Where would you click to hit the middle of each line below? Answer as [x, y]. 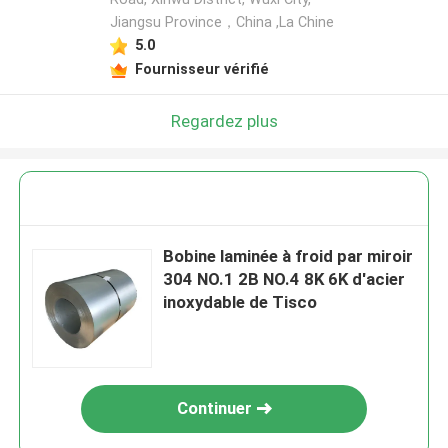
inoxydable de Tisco [240, 302]
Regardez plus [224, 120]
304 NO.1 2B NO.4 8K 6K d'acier [284, 279]
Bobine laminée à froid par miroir [288, 256]
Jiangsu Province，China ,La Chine [221, 22]
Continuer [214, 408]
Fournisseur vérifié [201, 68]
